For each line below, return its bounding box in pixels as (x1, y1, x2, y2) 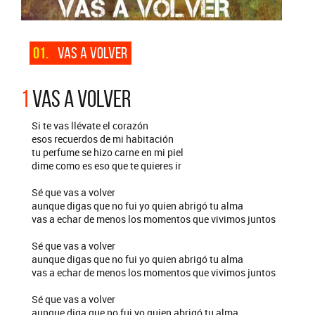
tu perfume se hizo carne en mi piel (32, 146, 184, 159)
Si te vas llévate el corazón (32, 119, 148, 132)
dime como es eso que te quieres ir (32, 159, 181, 172)
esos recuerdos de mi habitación (32, 132, 174, 146)
